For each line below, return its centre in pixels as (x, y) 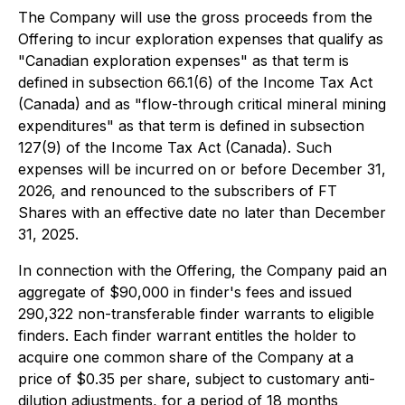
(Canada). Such (278, 147)
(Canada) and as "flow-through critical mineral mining (202, 104)
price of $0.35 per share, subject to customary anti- (197, 379)
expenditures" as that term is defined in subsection (191, 126)
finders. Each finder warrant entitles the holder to (187, 335)
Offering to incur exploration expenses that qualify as (201, 39)
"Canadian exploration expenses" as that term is (184, 61)
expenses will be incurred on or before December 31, (202, 169)
